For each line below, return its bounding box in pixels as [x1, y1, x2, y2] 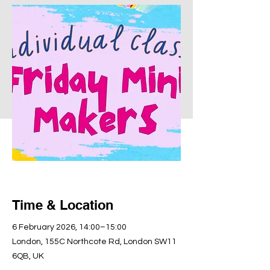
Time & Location [12, 197, 113, 213]
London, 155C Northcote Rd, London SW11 [12, 237, 177, 246]
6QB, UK [12, 252, 44, 260]
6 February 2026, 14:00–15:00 [12, 223, 127, 231]
